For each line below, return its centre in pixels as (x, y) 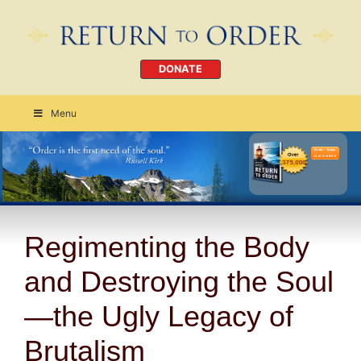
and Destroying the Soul (179, 281)
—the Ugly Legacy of (159, 316)
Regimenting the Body (167, 247)
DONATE (180, 69)
